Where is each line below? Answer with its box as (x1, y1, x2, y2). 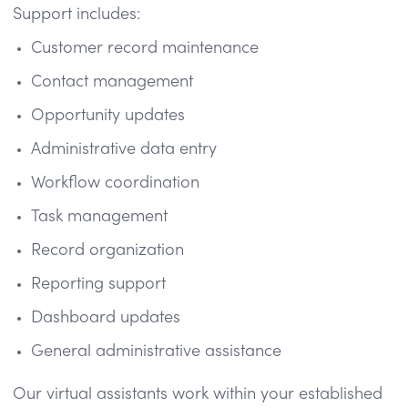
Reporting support (31, 276, 166, 292)
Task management (31, 209, 168, 225)
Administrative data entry (31, 141, 217, 158)
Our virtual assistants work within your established (13, 386, 382, 403)
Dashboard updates (31, 310, 180, 326)
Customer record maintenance (31, 40, 259, 56)
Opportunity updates (31, 107, 185, 124)
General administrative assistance (31, 343, 281, 360)
